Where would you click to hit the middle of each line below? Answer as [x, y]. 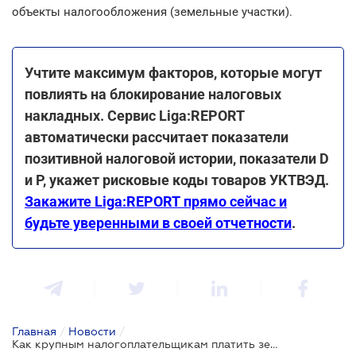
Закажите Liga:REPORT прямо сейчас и [156, 201]
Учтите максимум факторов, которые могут [173, 72]
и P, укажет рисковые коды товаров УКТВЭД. [177, 180]
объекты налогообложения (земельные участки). [152, 12]
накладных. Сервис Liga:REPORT [135, 115]
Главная [34, 331]
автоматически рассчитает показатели [157, 137]
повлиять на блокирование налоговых [153, 94]
